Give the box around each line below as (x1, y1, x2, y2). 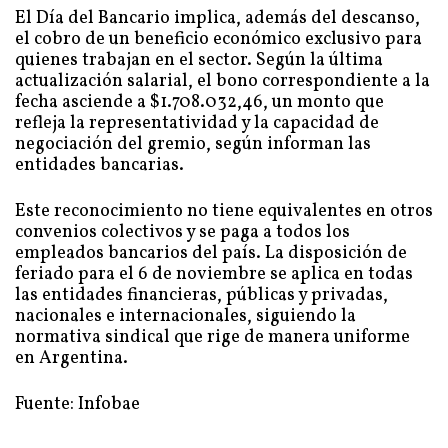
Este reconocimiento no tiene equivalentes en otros (15, 199, 433, 224)
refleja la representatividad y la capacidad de (15, 111, 379, 136)
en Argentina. (15, 346, 128, 371)
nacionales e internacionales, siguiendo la (15, 304, 356, 329)
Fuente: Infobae (15, 392, 140, 417)
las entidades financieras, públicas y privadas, (15, 283, 388, 308)
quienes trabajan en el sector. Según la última (15, 48, 383, 73)
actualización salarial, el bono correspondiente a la (15, 69, 430, 94)
